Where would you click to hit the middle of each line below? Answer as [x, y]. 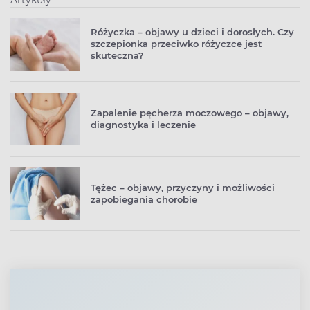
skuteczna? [117, 56]
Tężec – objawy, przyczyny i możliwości [183, 188]
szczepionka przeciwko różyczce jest [176, 44]
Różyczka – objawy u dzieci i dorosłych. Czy [192, 32]
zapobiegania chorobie [144, 200]
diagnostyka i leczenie [143, 125]
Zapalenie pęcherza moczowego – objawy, [190, 113]
